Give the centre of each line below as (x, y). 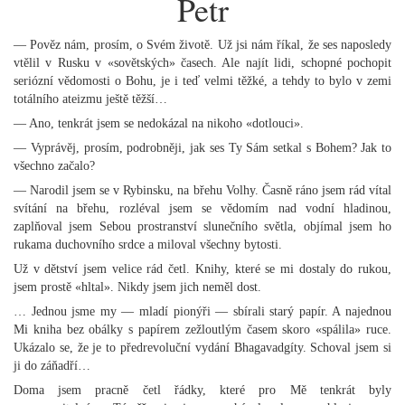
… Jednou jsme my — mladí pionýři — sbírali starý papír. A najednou (202, 311)
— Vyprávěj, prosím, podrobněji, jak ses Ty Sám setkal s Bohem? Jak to (202, 148)
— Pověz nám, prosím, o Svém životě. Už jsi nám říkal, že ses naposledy (202, 45)
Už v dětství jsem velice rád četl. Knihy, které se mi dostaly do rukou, (202, 269)
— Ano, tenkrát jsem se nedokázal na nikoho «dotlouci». (159, 123)
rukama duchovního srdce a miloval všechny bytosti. (148, 245)
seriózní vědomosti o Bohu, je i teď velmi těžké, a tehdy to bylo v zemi (202, 81)
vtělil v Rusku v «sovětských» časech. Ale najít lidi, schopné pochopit (202, 63)
